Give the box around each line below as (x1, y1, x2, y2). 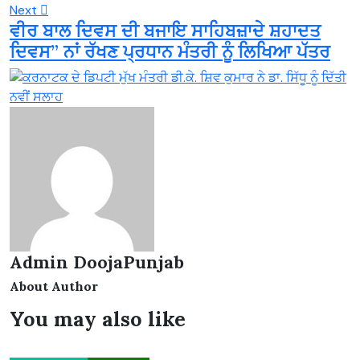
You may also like (10, 305, 186, 332)
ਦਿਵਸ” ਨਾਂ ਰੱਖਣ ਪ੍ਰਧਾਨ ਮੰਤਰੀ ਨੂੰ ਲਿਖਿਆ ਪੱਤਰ (10, 39, 330, 63)
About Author (10, 277, 98, 294)
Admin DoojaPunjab (10, 250, 184, 273)
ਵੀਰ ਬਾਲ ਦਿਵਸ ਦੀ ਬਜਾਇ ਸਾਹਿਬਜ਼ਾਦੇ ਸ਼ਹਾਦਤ (10, 18, 321, 42)
